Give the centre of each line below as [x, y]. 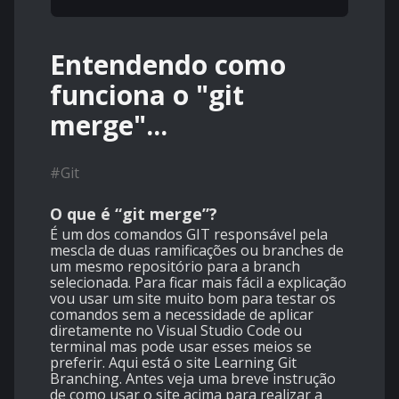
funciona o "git [147, 95]
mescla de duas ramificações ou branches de [197, 251]
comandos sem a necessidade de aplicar [182, 315]
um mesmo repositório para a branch [175, 267]
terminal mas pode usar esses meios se [181, 347]
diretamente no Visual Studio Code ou [176, 331]
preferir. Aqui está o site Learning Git [173, 363]
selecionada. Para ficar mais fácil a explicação [198, 283]
